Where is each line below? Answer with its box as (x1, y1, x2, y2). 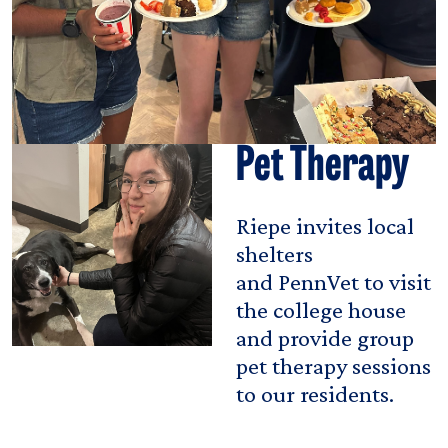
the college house (236, 295, 406, 323)
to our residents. (236, 379, 394, 407)
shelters (236, 239, 313, 267)
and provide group (236, 323, 414, 351)
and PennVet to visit (236, 267, 431, 295)
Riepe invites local (236, 211, 414, 239)
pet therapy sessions (236, 351, 431, 379)
